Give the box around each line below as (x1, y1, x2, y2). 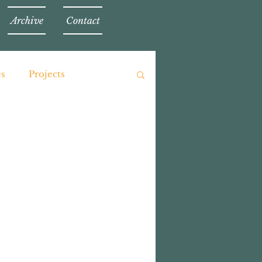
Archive (10, 15, 43, 26)
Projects (29, 68, 65, 80)
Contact (65, 15, 100, 26)
